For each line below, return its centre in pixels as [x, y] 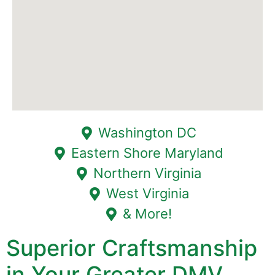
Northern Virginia [148, 173]
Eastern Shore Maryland [148, 153]
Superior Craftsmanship [132, 248]
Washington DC [148, 133]
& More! [148, 214]
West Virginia [147, 194]
